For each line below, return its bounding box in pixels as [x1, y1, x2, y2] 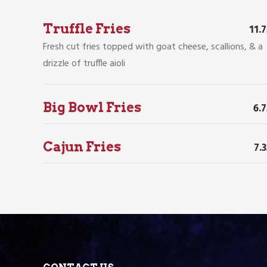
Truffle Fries [43, 20, 131, 36]
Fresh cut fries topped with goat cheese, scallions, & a [43, 39, 263, 55]
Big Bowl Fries [43, 99, 141, 115]
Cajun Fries [43, 138, 121, 154]
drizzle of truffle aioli [43, 55, 125, 72]
